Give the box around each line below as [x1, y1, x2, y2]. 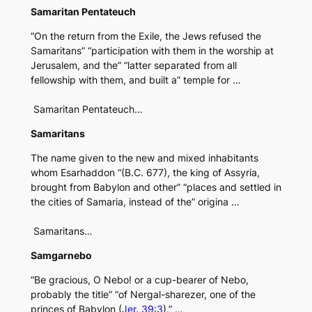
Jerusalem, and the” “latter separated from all [30, 59, 237, 72]
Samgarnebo [30, 249, 92, 262]
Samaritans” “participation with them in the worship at [30, 45, 274, 57]
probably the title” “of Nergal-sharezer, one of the [30, 288, 256, 301]
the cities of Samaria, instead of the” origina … [30, 196, 240, 208]
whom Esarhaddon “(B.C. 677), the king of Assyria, [30, 166, 260, 179]
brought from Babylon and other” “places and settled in [30, 181, 281, 194]
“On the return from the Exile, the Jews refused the [30, 30, 261, 42]
